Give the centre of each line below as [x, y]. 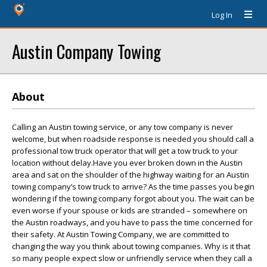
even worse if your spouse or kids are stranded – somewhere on [130, 210]
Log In [222, 15]
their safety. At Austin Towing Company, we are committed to [121, 234]
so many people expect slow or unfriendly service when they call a [132, 258]
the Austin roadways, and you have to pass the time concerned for [132, 222]
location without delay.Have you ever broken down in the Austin [127, 163]
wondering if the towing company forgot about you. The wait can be [133, 198]
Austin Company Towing [86, 51]
